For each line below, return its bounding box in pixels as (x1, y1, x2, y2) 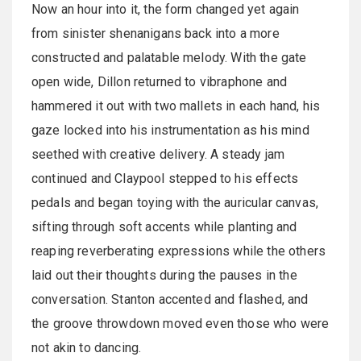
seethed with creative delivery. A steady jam (31, 146, 285, 162)
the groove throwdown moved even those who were (31, 315, 330, 331)
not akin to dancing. (31, 339, 142, 355)
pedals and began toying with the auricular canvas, (31, 194, 319, 210)
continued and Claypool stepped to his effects (31, 170, 299, 186)
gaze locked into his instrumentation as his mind (31, 122, 309, 138)
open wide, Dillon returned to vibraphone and (31, 73, 288, 89)
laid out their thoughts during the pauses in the (31, 267, 297, 283)
